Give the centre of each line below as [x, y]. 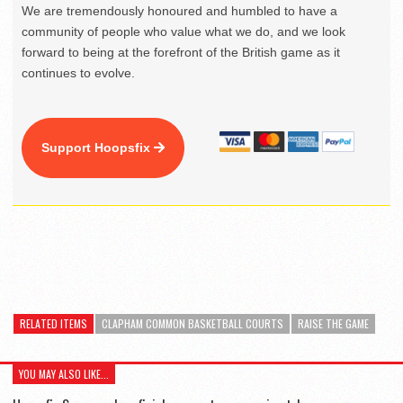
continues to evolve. [78, 72]
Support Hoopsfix [98, 147]
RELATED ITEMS [54, 323]
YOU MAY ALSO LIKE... [64, 373]
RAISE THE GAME [333, 323]
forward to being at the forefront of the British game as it [181, 52]
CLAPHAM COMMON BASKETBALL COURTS [193, 323]
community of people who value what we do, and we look [184, 31]
